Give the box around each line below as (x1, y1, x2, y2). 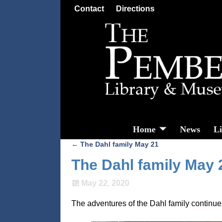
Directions (116, 4, 155, 13)
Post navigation (71, 148, 151, 161)
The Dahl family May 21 (78, 140, 159, 148)
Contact (74, 4, 104, 13)
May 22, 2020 (81, 179, 129, 188)
